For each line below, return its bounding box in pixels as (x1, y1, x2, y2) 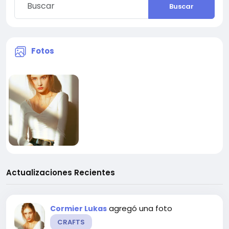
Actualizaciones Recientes (6, 167, 115, 178)
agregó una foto (109, 202, 172, 214)
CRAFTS (57, 217, 85, 227)
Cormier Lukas (50, 203, 107, 214)
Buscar (169, 1, 194, 11)
